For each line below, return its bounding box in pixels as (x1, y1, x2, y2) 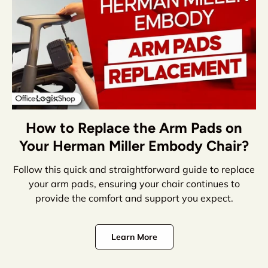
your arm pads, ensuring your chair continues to (28, 177, 240, 190)
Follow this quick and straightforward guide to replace (13, 163, 255, 175)
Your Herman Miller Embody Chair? (19, 136, 249, 154)
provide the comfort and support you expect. (35, 191, 233, 204)
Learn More (111, 231, 157, 242)
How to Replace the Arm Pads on (26, 118, 242, 136)
